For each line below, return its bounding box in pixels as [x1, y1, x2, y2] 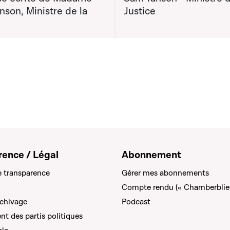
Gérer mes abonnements [122, 168, 209, 178]
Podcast [122, 197, 150, 207]
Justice [124, 5, 156, 18]
